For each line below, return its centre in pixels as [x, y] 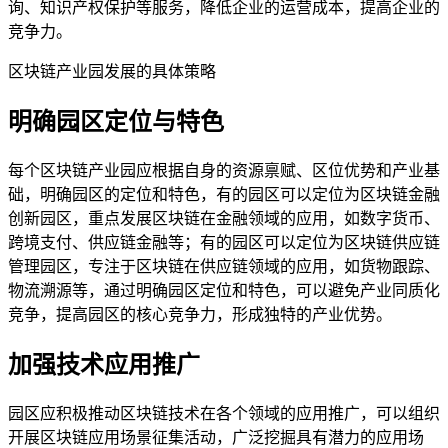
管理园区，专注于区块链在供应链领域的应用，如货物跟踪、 [224, 266]
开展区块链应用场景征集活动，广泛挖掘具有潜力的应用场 [216, 437]
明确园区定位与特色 [116, 121]
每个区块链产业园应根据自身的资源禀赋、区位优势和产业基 [224, 170]
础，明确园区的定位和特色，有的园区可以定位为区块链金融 [224, 194]
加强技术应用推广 [104, 364]
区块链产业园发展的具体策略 [112, 72]
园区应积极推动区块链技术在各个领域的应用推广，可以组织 [224, 413]
